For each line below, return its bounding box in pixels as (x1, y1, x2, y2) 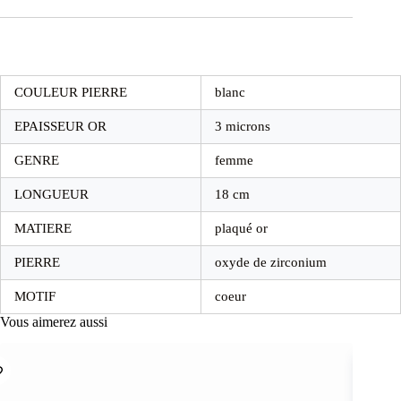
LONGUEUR (14, 186, 89, 201)
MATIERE (14, 220, 72, 235)
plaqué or (215, 220, 268, 235)
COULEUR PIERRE (14, 84, 127, 99)
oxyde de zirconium (215, 254, 327, 269)
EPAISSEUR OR (14, 118, 107, 133)
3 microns (215, 118, 270, 133)
